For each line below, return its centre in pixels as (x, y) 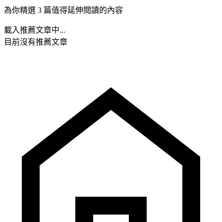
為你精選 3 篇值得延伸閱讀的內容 (63, 10)
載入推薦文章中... (35, 30)
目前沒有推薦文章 (36, 42)
